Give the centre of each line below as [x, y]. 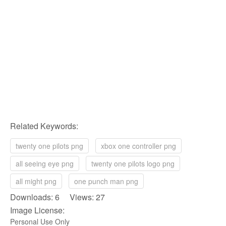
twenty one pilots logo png [133, 164]
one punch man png [106, 181]
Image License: [37, 210]
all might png [36, 181]
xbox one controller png [138, 146]
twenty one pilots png [49, 146]
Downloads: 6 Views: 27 [58, 197]
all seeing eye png [45, 164]
